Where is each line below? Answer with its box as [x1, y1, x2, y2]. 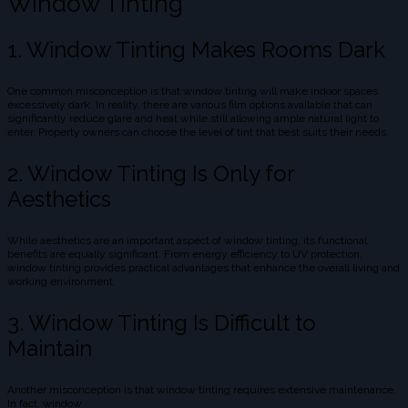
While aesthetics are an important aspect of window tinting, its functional [7, 234, 367, 248]
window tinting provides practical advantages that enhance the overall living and [7, 261, 400, 275]
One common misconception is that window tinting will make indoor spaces [7, 85, 378, 98]
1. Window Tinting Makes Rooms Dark [7, 36, 385, 64]
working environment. [7, 275, 116, 289]
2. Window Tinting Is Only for [7, 160, 294, 188]
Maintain [7, 335, 92, 362]
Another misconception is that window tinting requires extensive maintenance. [7, 383, 396, 397]
